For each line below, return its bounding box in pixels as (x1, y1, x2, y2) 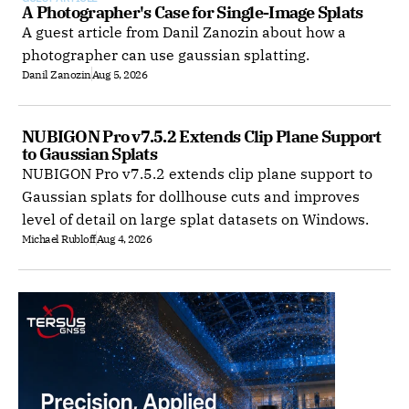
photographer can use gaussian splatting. (22, 46, 309, 64)
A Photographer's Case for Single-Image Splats (22, 2, 363, 23)
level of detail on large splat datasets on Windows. (22, 210, 369, 228)
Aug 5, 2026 (91, 67, 148, 81)
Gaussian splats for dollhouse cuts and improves (22, 187, 360, 205)
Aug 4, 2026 (96, 231, 152, 246)
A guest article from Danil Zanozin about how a (22, 23, 346, 41)
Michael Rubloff (22, 231, 96, 246)
